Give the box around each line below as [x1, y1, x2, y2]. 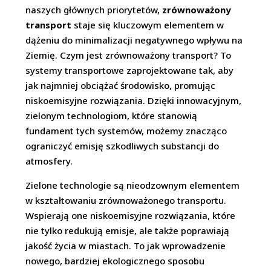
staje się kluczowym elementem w [71, 19, 224, 31]
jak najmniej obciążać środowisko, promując [25, 79, 216, 92]
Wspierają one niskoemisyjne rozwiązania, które [25, 209, 236, 222]
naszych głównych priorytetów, [25, 4, 163, 16]
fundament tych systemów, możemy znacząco [25, 125, 227, 137]
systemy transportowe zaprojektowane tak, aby [25, 64, 234, 77]
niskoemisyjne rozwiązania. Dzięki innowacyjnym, [25, 94, 242, 107]
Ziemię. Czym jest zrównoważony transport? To [25, 49, 232, 62]
